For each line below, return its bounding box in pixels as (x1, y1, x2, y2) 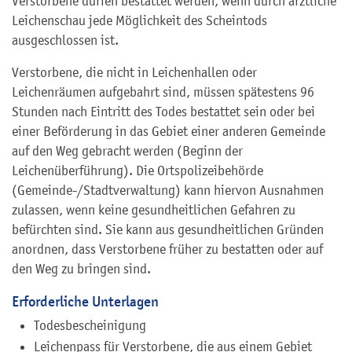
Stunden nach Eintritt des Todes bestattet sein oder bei (12, 103, 315, 119)
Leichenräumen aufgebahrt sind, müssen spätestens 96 (12, 83, 314, 100)
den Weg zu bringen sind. (12, 260, 151, 277)
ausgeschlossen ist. (12, 31, 119, 48)
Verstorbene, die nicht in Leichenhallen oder (12, 64, 257, 80)
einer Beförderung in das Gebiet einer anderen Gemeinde (12, 123, 325, 139)
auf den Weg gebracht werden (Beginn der (12, 142, 243, 159)
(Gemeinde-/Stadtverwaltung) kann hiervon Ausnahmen (12, 181, 324, 198)
